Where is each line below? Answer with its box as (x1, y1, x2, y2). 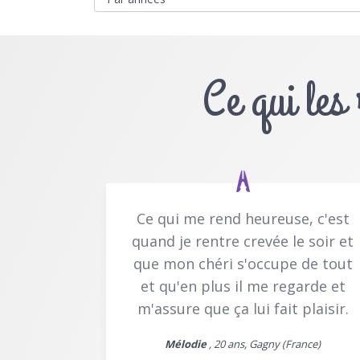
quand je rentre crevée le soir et (132, 231, 354, 251)
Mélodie (165, 336, 207, 351)
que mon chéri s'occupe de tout (133, 253, 353, 273)
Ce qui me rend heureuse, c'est (136, 208, 350, 228)
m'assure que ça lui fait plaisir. (137, 298, 349, 318)
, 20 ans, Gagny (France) (207, 336, 321, 351)
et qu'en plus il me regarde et (140, 276, 346, 296)
